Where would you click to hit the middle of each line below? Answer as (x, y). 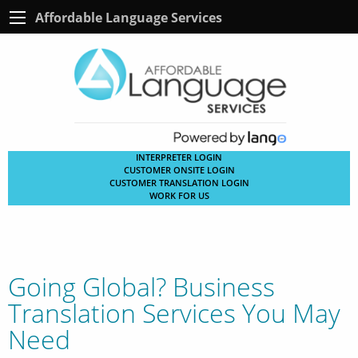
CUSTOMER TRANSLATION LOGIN (179, 182)
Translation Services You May (174, 312)
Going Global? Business (141, 286)
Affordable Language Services (129, 17)
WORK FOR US (179, 195)
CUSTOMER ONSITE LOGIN (179, 169)
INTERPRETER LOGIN (179, 157)
